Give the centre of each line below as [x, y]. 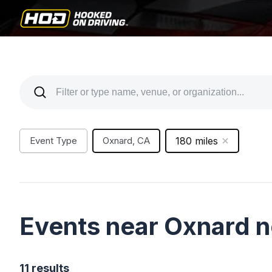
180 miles [197, 141]
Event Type [53, 141]
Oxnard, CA [126, 141]
